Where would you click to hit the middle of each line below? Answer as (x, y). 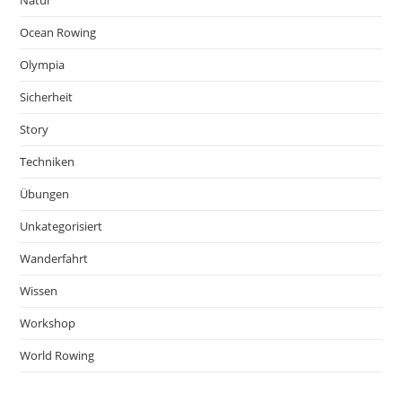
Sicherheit (47, 97)
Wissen (39, 291)
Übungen (45, 194)
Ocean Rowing (58, 33)
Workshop (48, 323)
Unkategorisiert (61, 227)
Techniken (48, 162)
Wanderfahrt (54, 259)
